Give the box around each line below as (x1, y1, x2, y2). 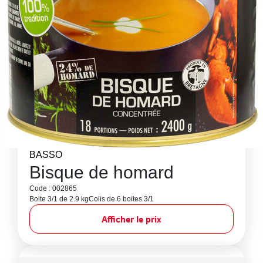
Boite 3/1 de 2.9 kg (29, 195, 89, 203)
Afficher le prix (102, 213, 161, 225)
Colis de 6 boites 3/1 (89, 195, 154, 203)
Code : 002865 (29, 184, 77, 193)
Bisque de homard (29, 163, 174, 182)
